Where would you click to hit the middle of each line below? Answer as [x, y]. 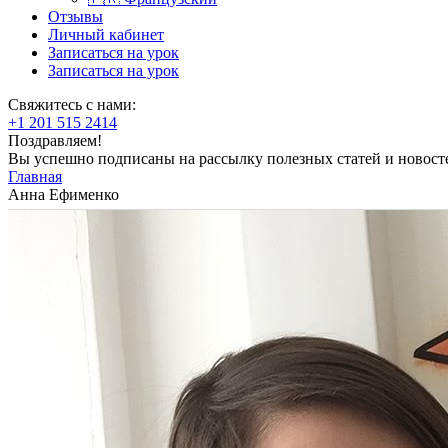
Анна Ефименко [63, 194]
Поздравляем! [55, 140]
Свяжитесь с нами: [72, 104]
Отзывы [75, 16]
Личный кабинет [106, 34]
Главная [35, 176]
